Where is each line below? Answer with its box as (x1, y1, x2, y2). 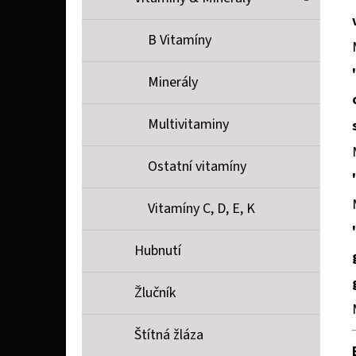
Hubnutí (134, 241, 181, 261)
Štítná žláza (134, 325, 203, 346)
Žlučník (134, 283, 176, 304)
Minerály (148, 72, 198, 93)
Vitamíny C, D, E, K (148, 199, 255, 219)
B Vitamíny (148, 30, 211, 51)
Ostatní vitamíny (148, 157, 246, 177)
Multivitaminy (148, 114, 229, 135)
